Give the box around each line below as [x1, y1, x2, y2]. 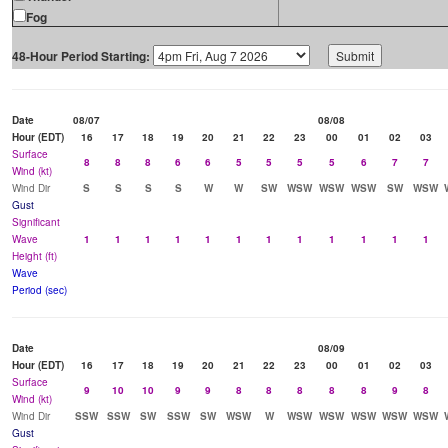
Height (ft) [12, 249, 57, 264]
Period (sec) [12, 283, 67, 298]
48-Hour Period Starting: [12, 47, 150, 66]
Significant [12, 215, 60, 230]
